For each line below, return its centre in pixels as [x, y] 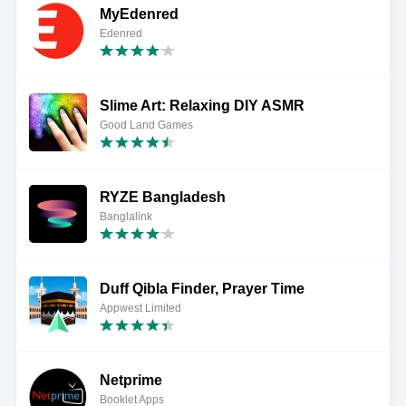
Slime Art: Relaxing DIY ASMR [202, 106]
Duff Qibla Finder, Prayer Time [202, 289]
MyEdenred [139, 14]
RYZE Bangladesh [162, 197]
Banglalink [126, 217]
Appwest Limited [140, 308]
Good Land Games [146, 125]
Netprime [130, 380]
